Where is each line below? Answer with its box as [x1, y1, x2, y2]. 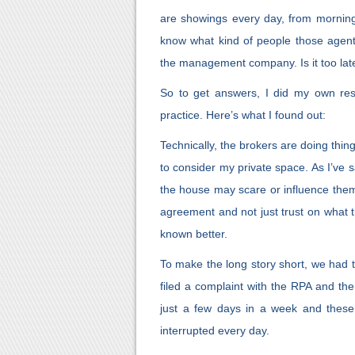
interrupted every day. [160, 324, 269, 337]
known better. [160, 227, 227, 240]
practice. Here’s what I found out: [160, 109, 326, 121]
